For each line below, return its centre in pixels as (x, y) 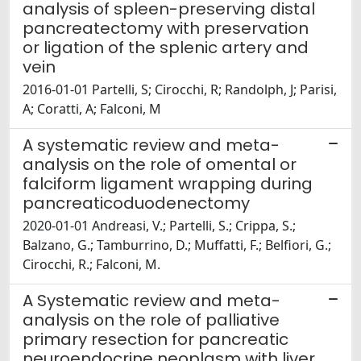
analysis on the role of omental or (160, 165)
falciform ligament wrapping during (168, 184)
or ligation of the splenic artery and (166, 48)
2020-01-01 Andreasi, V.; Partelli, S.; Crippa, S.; (159, 226)
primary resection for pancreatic (156, 340)
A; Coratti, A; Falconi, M (92, 109)
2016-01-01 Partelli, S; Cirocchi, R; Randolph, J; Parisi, (180, 90)
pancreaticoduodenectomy (136, 203)
